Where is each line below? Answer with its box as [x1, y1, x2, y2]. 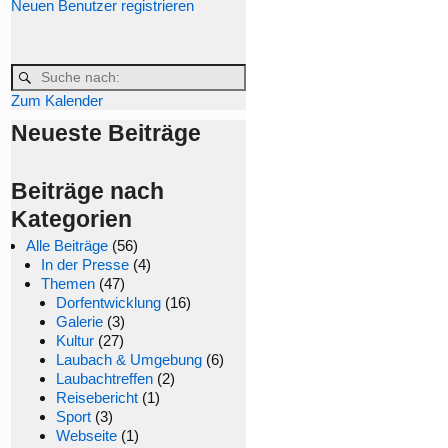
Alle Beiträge [26, 237, 108, 254]
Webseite [56, 427, 117, 444]
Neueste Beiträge [11, 120, 201, 146]
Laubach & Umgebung [56, 351, 202, 368]
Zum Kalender [11, 91, 103, 109]
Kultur [56, 332, 94, 349]
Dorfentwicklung [56, 294, 161, 311]
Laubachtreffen [56, 370, 153, 387]
